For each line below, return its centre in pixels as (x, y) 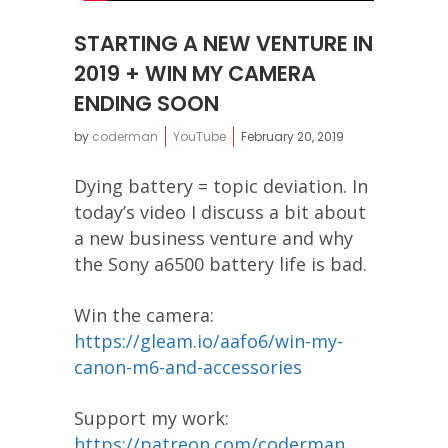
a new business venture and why (213, 237)
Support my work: (151, 417)
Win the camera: (144, 314)
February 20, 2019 (292, 136)
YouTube (199, 136)
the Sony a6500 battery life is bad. (220, 263)
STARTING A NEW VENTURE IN (223, 43)
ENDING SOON (146, 103)
